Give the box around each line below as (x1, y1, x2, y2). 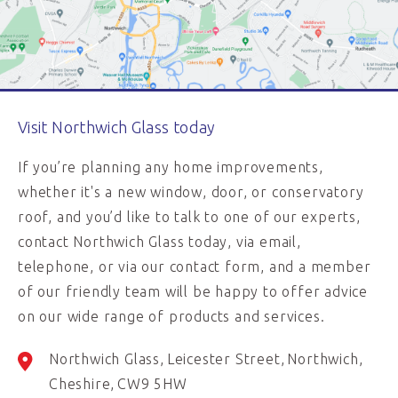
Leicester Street (166, 351, 281, 367)
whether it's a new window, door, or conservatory (18, 184, 364, 200)
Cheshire (49, 376, 111, 392)
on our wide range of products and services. (18, 308, 325, 324)
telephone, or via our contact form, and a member (18, 259, 371, 275)
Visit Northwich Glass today (18, 118, 216, 136)
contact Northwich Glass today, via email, (18, 234, 301, 250)
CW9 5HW (117, 376, 187, 392)
